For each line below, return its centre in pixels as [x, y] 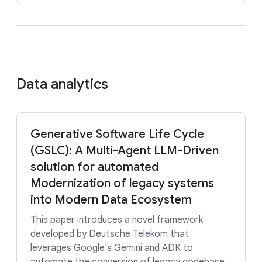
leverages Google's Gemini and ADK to [112, 248]
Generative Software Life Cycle [117, 134]
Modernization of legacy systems [122, 183]
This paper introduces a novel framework [117, 220]
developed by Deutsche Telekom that [110, 234]
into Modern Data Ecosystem [111, 200]
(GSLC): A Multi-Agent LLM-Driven [125, 151]
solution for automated [94, 167]
